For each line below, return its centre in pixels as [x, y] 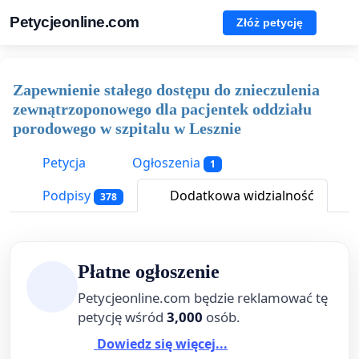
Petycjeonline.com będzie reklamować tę [203, 298]
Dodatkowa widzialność [240, 196]
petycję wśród [122, 317]
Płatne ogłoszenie [149, 272]
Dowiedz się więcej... [161, 344]
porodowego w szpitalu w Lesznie [127, 128]
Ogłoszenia [166, 163]
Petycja [63, 163]
